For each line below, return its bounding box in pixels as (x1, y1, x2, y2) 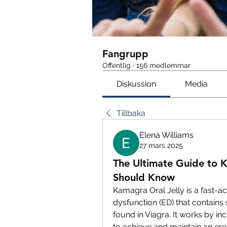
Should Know (113, 171, 175, 183)
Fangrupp (102, 47, 148, 60)
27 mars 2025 (139, 141, 183, 149)
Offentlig (102, 61, 131, 69)
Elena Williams (139, 130, 194, 140)
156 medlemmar (136, 61, 191, 69)
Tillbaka (117, 108, 145, 118)
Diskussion (117, 79, 157, 89)
